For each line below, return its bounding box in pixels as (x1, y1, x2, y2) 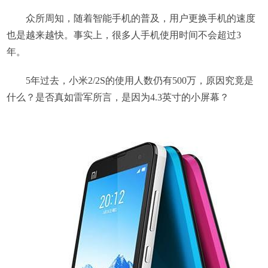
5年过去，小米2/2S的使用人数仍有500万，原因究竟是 (25, 75, 254, 86)
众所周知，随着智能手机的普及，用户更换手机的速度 (25, 13, 255, 24)
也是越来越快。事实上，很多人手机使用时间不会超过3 (6, 30, 241, 41)
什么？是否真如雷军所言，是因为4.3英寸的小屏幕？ (6, 92, 229, 103)
